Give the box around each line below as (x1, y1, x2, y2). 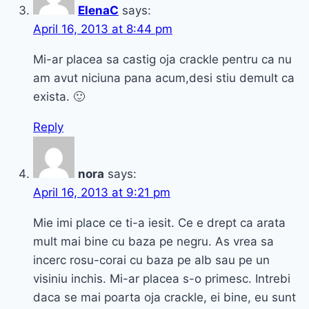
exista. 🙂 (33, 90, 85, 104)
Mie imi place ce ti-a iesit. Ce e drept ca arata (33, 216, 286, 230)
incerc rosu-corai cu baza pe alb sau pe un (33, 253, 270, 268)
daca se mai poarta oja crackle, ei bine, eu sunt (33, 290, 296, 305)
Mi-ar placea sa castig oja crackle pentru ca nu (33, 52, 292, 67)
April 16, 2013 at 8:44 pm (33, 22, 172, 37)
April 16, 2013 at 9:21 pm (33, 186, 170, 200)
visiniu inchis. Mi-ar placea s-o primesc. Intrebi (33, 272, 290, 286)
